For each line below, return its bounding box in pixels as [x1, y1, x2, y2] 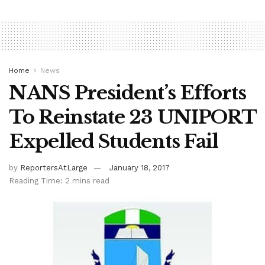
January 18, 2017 [109, 163, 170, 172]
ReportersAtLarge [20, 163, 88, 172]
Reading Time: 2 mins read [9, 176, 109, 185]
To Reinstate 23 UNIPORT [9, 105, 256, 129]
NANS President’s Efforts [9, 80, 246, 105]
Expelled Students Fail [9, 129, 218, 153]
